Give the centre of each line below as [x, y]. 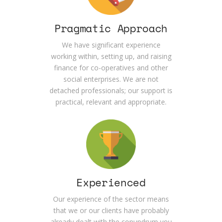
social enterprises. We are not [111, 79]
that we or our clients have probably [111, 211]
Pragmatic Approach [111, 29]
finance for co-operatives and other [111, 68]
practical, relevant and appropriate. [111, 102]
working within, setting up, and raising [111, 56]
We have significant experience [111, 45]
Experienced [111, 183]
